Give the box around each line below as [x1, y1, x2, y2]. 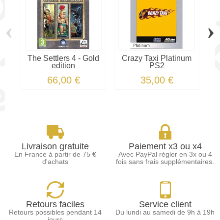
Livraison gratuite [21, 141, 89, 151]
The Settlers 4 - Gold [27, 54, 99, 63]
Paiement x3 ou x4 [128, 141, 202, 151]
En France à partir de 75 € [14, 150, 96, 158]
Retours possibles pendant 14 [8, 208, 102, 216]
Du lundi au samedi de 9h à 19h [115, 208, 215, 216]
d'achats [42, 157, 68, 165]
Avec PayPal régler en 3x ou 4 [118, 150, 212, 158]
